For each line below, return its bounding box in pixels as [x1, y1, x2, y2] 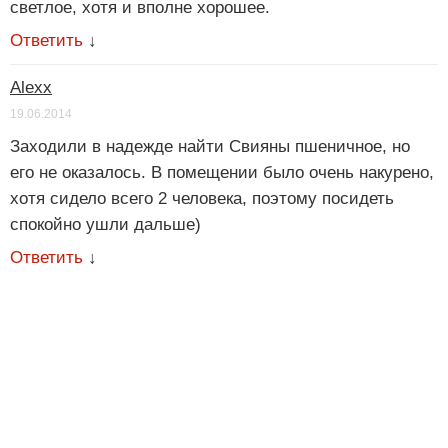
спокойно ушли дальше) [10, 215, 201, 235]
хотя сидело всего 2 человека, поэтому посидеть [10, 189, 394, 209]
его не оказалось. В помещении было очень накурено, [10, 163, 434, 183]
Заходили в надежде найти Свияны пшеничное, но [10, 137, 410, 157]
